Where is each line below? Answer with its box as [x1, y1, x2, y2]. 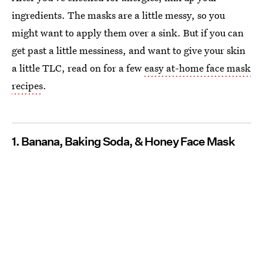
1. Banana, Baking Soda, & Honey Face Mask [12, 134, 235, 149]
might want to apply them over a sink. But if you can [12, 26, 244, 39]
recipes [12, 79, 43, 92]
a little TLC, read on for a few [12, 61, 144, 75]
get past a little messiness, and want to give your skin [12, 43, 245, 57]
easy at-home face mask [144, 61, 251, 75]
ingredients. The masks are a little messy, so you [12, 8, 225, 22]
